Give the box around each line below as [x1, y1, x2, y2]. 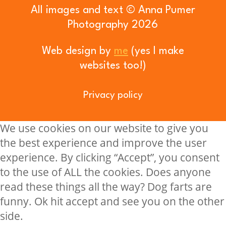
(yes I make [128, 46, 184, 56]
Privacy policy [83, 90, 143, 100]
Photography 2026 [68, 20, 158, 30]
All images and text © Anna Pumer [30, 5, 195, 16]
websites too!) [79, 61, 146, 71]
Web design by [41, 46, 111, 56]
